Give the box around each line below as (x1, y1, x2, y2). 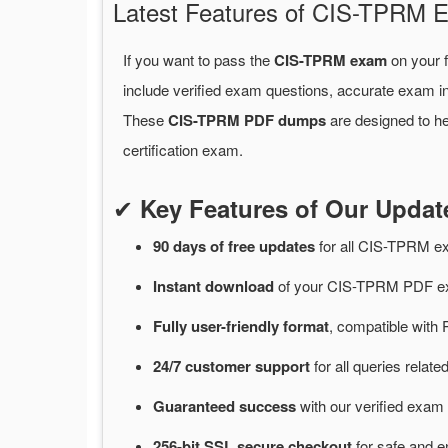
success (239, 395, 300, 418)
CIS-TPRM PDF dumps (168, 109, 326, 132)
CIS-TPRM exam (274, 49, 387, 72)
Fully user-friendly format (153, 315, 329, 338)
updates (259, 235, 319, 258)
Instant (153, 275, 205, 298)
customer (185, 355, 255, 378)
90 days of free (153, 235, 259, 258)
